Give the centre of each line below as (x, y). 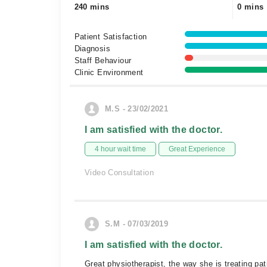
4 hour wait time (120, 149)
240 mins (92, 7)
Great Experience (197, 149)
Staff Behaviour (103, 60)
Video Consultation (119, 173)
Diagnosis (92, 49)
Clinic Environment (109, 72)
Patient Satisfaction (111, 37)
